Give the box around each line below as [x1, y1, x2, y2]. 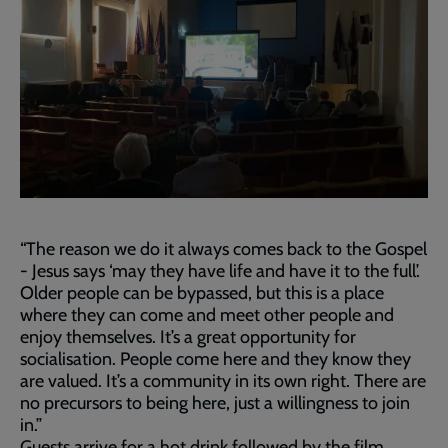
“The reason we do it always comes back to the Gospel [20, 237, 427, 260]
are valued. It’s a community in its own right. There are [20, 369, 426, 392]
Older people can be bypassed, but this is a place [20, 281, 384, 304]
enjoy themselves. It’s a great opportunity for [20, 325, 356, 348]
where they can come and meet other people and [20, 303, 394, 326]
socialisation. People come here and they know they [20, 347, 411, 370]
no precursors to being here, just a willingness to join [20, 391, 410, 414]
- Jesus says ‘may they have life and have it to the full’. [20, 259, 420, 282]
